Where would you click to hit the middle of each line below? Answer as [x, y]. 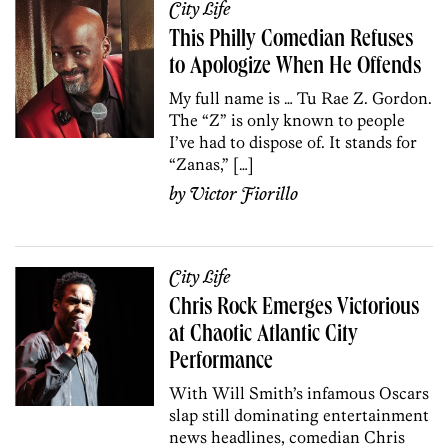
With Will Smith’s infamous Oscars [299, 392]
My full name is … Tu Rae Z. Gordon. [301, 97]
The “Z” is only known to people [287, 119]
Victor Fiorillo [244, 194]
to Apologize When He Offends [295, 67]
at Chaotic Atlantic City [264, 335]
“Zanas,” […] [212, 163]
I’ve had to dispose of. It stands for [293, 141]
